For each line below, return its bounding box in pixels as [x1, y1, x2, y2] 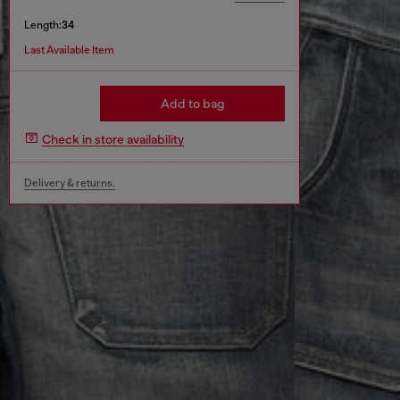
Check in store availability [42, 131, 184, 146]
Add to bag [160, 96, 225, 112]
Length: [24, 19, 62, 32]
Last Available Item [24, 44, 114, 57]
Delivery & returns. [24, 177, 115, 190]
